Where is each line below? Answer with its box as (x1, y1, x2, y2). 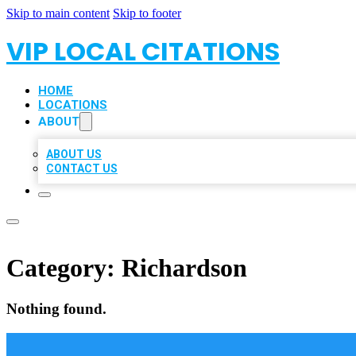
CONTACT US (46, 162, 118, 175)
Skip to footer (113, 6, 181, 20)
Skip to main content (6, 6, 110, 20)
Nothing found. (6, 300, 106, 317)
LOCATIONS (38, 98, 107, 112)
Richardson (122, 253, 247, 283)
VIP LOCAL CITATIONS (6, 33, 280, 69)
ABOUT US (46, 148, 102, 161)
